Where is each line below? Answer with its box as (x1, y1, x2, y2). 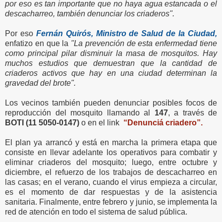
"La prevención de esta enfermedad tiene (71, 39, 218, 48)
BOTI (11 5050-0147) (5, 118, 79, 127)
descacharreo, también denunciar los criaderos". (5, 9, 174, 18)
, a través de (167, 109, 217, 117)
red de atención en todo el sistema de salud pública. (5, 208, 187, 217)
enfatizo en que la (5, 39, 71, 48)
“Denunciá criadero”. (121, 118, 203, 127)
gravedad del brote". (5, 79, 76, 88)
